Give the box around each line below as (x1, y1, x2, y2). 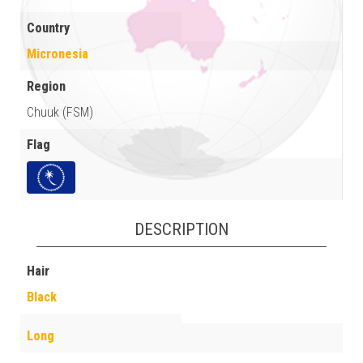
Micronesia (27, 45, 88, 62)
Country (27, 19, 70, 36)
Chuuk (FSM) (27, 104, 93, 120)
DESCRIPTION (135, 220, 228, 240)
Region (27, 78, 66, 94)
